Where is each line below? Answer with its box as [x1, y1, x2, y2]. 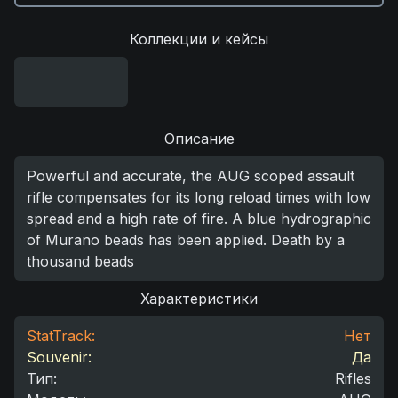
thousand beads [27, 252, 134, 270]
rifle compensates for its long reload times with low [27, 188, 370, 206]
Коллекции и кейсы [130, 30, 268, 48]
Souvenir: [27, 348, 92, 366]
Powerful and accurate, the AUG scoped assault [27, 167, 354, 185]
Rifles [335, 370, 371, 387]
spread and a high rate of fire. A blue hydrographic [27, 210, 371, 227]
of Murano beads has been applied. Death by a [27, 231, 345, 249]
